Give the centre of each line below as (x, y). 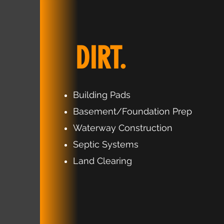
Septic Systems (106, 144)
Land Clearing (102, 161)
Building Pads (102, 95)
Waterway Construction (123, 128)
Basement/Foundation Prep (132, 111)
